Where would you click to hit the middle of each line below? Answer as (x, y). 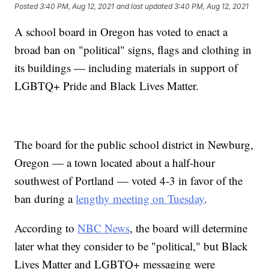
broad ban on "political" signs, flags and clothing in (133, 50)
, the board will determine (189, 228)
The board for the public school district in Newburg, (134, 145)
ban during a (45, 199)
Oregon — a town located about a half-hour (115, 163)
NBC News (104, 228)
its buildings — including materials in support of (126, 68)
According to (46, 228)
